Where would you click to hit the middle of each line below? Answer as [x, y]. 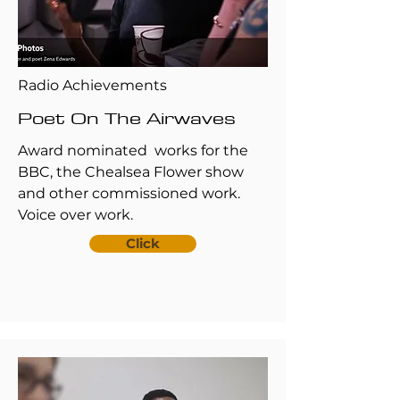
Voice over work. [75, 215]
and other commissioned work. [129, 193]
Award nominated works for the [133, 150]
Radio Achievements [92, 85]
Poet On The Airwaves [127, 117]
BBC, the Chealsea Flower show [131, 172]
